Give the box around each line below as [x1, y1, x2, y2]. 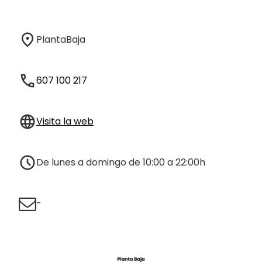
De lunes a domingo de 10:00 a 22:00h [36, 156, 205, 169]
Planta [36, 33, 66, 46]
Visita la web [36, 115, 94, 128]
